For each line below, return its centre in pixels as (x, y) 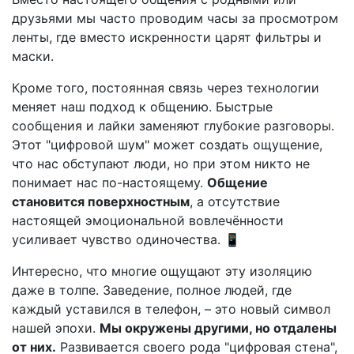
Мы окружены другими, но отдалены (218, 328)
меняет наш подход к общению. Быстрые (142, 107)
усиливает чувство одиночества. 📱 (126, 239)
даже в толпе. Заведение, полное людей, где (152, 290)
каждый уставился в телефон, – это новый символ (171, 309)
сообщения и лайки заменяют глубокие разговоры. (173, 126)
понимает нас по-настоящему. (109, 183)
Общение (237, 183)
